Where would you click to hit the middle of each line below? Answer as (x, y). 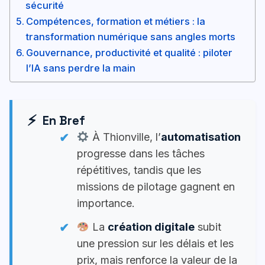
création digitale (151, 227)
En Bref (64, 120)
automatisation (201, 137)
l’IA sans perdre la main (81, 68)
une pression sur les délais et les (155, 244)
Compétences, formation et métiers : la (116, 22)
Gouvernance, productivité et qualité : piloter (130, 53)
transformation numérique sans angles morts (131, 37)
